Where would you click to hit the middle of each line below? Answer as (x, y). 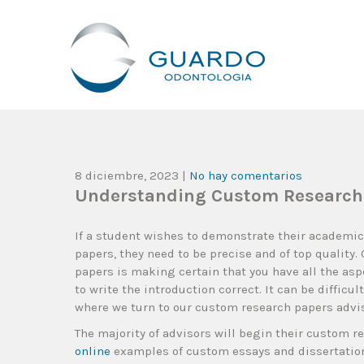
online (93, 351)
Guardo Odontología (201, 113)
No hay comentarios (246, 175)
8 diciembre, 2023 (127, 175)
